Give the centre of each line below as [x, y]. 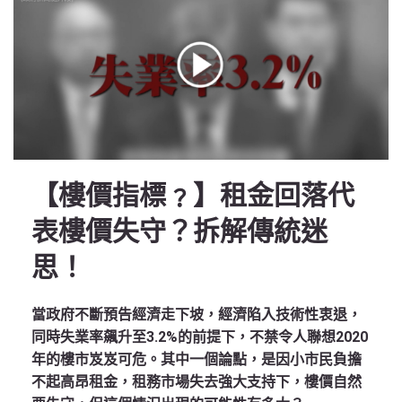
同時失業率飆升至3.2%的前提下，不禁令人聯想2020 [200, 337]
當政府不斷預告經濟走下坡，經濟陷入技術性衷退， [197, 315]
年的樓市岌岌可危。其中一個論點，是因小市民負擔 [197, 359]
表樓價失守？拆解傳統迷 [179, 231]
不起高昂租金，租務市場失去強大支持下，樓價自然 [197, 382]
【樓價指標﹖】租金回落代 [193, 195]
